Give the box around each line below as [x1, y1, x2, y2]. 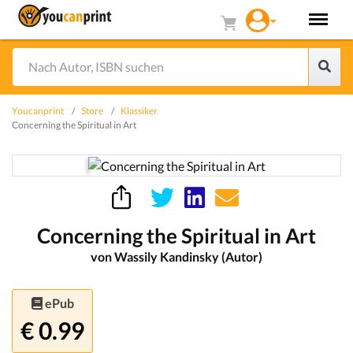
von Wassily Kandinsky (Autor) [91, 248, 262, 264]
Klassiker [121, 105, 158, 117]
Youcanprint [12, 105, 64, 117]
